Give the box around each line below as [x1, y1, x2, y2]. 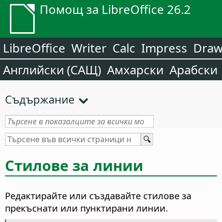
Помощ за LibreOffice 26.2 [40, 1, 191, 17]
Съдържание [5, 92, 74, 107]
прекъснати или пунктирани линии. [5, 202, 168, 215]
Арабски [169, 61, 218, 78]
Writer [71, 40, 107, 56]
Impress [141, 40, 187, 56]
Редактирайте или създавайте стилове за [5, 189, 191, 202]
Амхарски [107, 61, 164, 78]
